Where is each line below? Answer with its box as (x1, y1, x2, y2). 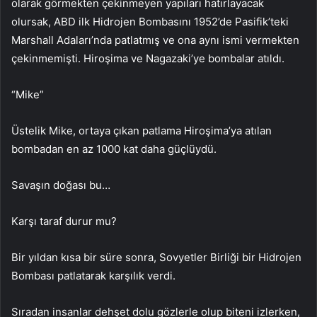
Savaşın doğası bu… (11, 178, 110, 192)
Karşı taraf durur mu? (11, 214, 117, 228)
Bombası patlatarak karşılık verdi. (11, 268, 175, 282)
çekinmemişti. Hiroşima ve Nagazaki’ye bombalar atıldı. (11, 51, 284, 65)
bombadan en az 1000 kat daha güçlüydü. (11, 142, 217, 156)
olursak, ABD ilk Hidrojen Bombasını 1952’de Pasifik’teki (11, 14, 289, 28)
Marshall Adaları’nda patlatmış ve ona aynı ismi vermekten (11, 33, 299, 47)
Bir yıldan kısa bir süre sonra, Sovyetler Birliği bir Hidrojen (11, 250, 301, 264)
